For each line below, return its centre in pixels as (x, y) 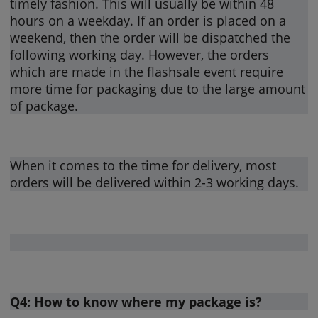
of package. (44, 105)
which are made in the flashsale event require (147, 71)
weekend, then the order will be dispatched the (150, 37)
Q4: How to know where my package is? (136, 301)
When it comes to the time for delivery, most (143, 165)
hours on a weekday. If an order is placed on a (148, 20)
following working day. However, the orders (140, 54)
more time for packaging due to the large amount (158, 88)
